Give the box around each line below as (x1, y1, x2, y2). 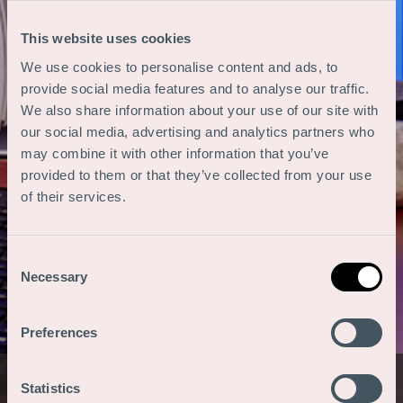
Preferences (21, 324, 98, 340)
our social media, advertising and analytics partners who (21, 123, 374, 139)
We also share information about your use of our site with (21, 102, 379, 118)
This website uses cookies (21, 31, 192, 46)
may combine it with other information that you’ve (21, 145, 329, 161)
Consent (6, 250, 57, 266)
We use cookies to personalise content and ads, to (21, 58, 338, 75)
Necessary (21, 268, 87, 284)
